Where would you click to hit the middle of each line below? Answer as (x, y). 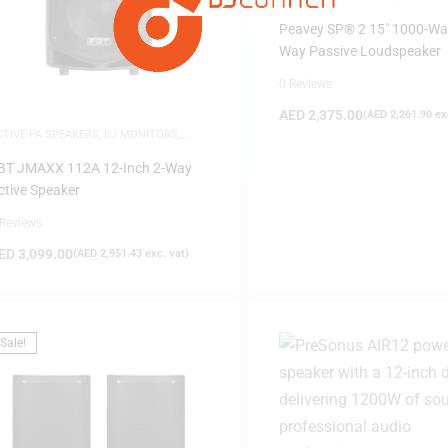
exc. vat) (165, 253)
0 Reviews (305, 83)
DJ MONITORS (141, 134)
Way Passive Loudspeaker (359, 50)
